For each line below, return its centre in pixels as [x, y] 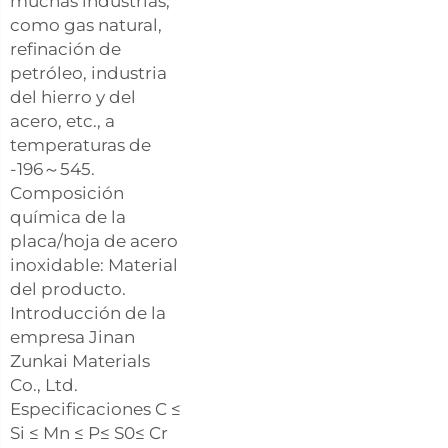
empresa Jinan [72, 336]
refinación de [65, 48]
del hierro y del [73, 96]
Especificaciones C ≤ [95, 408]
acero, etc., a [62, 120]
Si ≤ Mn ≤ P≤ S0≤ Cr [89, 432]
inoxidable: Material [94, 264]
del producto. [68, 288]
